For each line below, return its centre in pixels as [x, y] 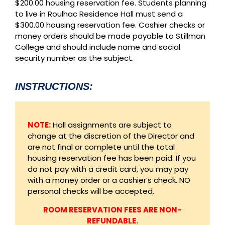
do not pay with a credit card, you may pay [108, 169]
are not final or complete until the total [101, 147]
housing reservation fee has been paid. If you [112, 158]
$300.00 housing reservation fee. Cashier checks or [110, 25]
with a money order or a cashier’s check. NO [109, 180]
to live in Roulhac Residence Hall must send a [99, 14]
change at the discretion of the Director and [111, 136]
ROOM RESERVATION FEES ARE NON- [113, 210]
